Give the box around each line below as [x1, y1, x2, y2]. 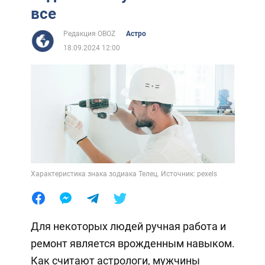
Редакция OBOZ [63, 30, 115, 38]
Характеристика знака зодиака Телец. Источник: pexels [30, 169, 217, 178]
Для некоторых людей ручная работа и [30, 219, 226, 232]
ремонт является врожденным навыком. [30, 237, 235, 250]
